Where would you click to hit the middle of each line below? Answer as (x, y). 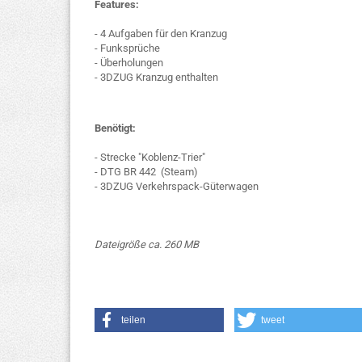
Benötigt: (115, 128)
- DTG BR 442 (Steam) (146, 172)
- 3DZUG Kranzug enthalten (156, 77)
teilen (133, 320)
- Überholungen (129, 63)
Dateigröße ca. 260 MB (147, 244)
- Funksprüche (127, 48)
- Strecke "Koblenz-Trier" (150, 157)
